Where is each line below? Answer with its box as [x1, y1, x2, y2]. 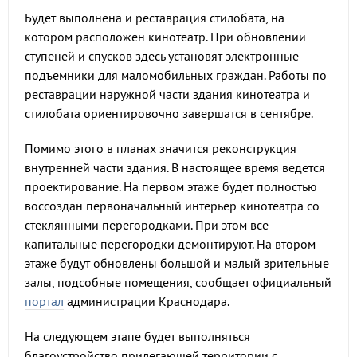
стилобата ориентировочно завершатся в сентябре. [25, 105, 313, 121]
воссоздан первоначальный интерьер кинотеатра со [25, 198, 320, 214]
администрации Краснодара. [64, 293, 229, 309]
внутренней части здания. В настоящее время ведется [25, 159, 325, 175]
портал [25, 293, 64, 309]
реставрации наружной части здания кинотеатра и [25, 86, 310, 102]
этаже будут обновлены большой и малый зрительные [25, 255, 329, 271]
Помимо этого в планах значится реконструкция [25, 140, 296, 156]
